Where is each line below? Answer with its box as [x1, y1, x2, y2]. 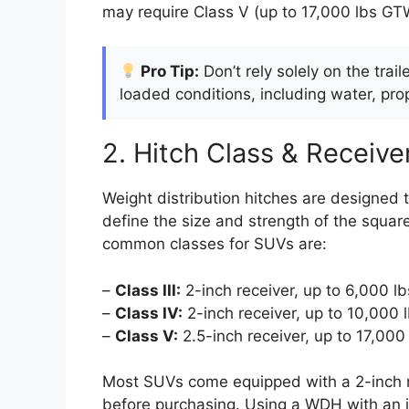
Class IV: [115, 303, 183, 322]
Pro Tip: [137, 62, 200, 81]
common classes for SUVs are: [102, 235, 327, 254]
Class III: [115, 280, 181, 299]
